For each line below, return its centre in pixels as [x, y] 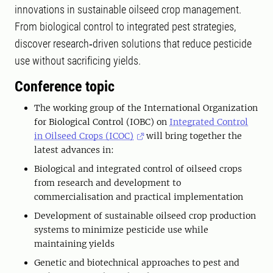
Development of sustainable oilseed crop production [145, 216]
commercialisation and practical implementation [139, 197]
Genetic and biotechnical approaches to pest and [137, 263]
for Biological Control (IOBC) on [102, 122]
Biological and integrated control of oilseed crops [138, 169]
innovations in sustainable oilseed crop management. [128, 10]
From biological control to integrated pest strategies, [125, 27]
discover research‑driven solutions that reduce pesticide [133, 44]
